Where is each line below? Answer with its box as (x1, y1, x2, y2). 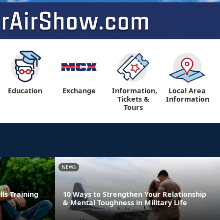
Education (8, 86, 42, 95)
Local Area (168, 86, 206, 95)
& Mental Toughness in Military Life (63, 197, 187, 207)
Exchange (62, 86, 96, 95)
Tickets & (117, 94, 149, 104)
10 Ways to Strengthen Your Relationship (63, 189, 206, 199)
